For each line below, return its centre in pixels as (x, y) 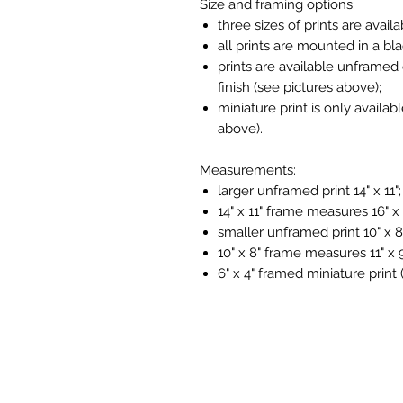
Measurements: (248, 170)
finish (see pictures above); (300, 87)
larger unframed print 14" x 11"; (309, 190)
